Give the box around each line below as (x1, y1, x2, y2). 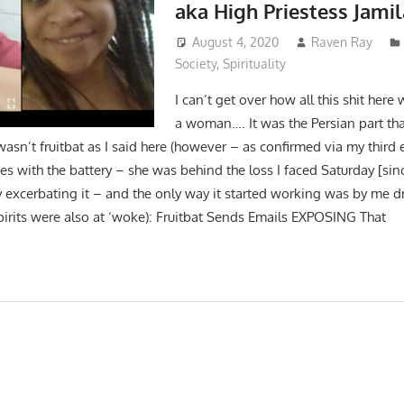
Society (174, 55, 216, 71)
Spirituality (222, 55, 286, 71)
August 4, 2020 (191, 33, 279, 50)
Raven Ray (311, 33, 373, 50)
